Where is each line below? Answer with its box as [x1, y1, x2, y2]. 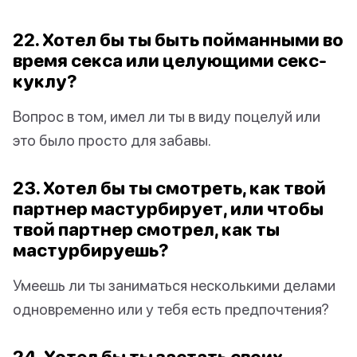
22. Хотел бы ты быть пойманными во [13, 29, 343, 51]
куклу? [13, 70, 77, 92]
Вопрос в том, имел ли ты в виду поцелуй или [13, 107, 320, 126]
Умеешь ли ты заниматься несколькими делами [13, 276, 335, 295]
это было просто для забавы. [13, 131, 211, 150]
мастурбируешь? [13, 239, 169, 261]
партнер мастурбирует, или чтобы [13, 198, 324, 220]
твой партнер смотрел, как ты [13, 218, 280, 241]
